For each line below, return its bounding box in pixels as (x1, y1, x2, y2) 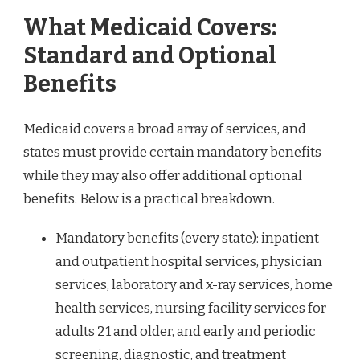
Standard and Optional (23, 42, 276, 71)
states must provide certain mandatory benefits (23, 143, 321, 161)
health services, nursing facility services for (55, 299, 326, 317)
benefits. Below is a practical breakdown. (23, 190, 275, 207)
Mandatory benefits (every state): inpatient (55, 229, 319, 247)
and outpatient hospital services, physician (55, 252, 322, 270)
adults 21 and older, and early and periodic (55, 322, 316, 340)
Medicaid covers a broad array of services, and (23, 120, 306, 137)
